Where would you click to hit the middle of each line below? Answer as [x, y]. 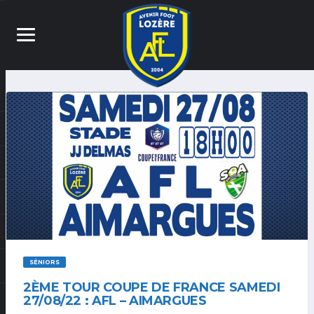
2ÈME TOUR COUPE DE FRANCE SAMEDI [152, 288]
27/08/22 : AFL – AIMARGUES [115, 301]
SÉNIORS [44, 262]
